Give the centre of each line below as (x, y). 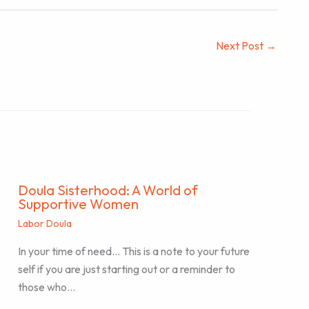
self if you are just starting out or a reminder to (127, 269)
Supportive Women (78, 204)
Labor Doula (45, 224)
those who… (47, 287)
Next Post (241, 45)
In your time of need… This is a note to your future (134, 251)
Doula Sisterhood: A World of (108, 190)
